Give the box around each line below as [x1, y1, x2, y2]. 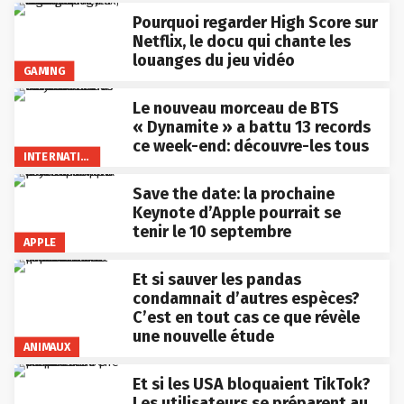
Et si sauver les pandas [132, 269, 301, 289]
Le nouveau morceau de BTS [132, 97, 339, 118]
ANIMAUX [23, 339, 71, 353]
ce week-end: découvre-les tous [132, 135, 369, 156]
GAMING [23, 63, 66, 78]
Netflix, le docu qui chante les [132, 31, 351, 51]
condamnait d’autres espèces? [132, 288, 360, 308]
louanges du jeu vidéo [132, 50, 295, 70]
